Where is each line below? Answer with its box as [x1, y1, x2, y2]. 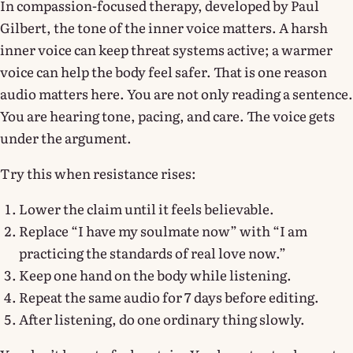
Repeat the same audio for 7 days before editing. [19, 286, 319, 307]
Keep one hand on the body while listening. [19, 264, 292, 284]
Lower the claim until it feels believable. [19, 198, 274, 218]
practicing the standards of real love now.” [19, 242, 286, 262]
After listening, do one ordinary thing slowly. [19, 308, 305, 329]
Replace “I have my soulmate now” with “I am [19, 220, 307, 240]
